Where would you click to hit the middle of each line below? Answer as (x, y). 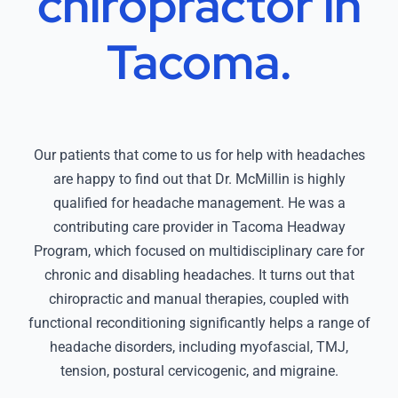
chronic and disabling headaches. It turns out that (199, 275)
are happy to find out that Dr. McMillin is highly (199, 179)
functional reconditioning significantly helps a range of (199, 323)
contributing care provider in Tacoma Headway (199, 227)
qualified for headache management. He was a (199, 203)
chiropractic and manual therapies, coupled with (199, 299)
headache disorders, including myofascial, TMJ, (199, 347)
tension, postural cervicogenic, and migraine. (199, 371)
